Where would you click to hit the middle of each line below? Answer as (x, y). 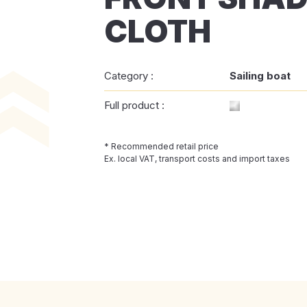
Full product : (134, 105)
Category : (129, 76)
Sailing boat (260, 76)
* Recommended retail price (161, 146)
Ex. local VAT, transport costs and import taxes (197, 159)
